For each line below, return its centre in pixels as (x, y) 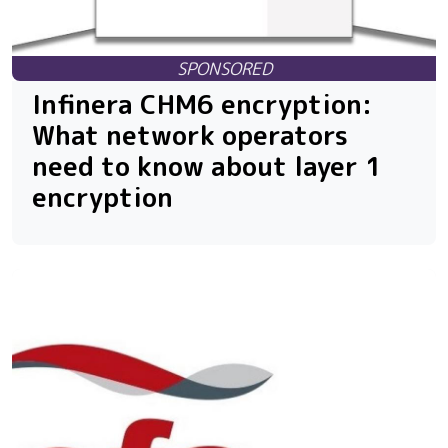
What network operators (190, 135)
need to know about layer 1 (207, 166)
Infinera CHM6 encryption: (202, 104)
